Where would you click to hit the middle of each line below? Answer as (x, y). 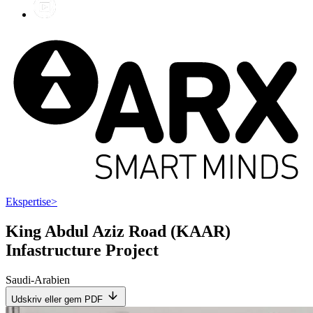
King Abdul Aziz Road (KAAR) (118, 232)
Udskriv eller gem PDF (57, 300)
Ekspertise (28, 202)
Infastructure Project (82, 250)
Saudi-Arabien (38, 280)
